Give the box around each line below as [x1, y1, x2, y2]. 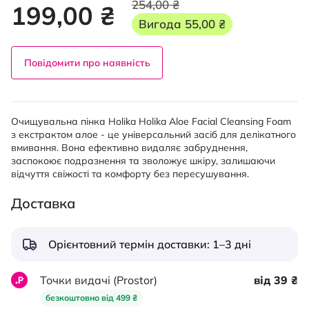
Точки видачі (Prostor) [40, 273, 157, 287]
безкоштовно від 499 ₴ [46, 292, 137, 303]
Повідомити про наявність [23, 57, 150, 69]
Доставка [11, 195, 75, 212]
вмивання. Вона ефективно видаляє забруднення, [11, 141, 248, 154]
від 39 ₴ [254, 273, 298, 287]
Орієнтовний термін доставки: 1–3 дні [48, 237, 251, 251]
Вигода [139, 17, 185, 31]
